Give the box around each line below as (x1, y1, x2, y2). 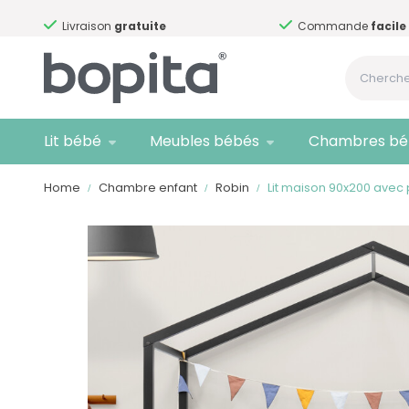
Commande (298, 18, 371, 34)
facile (371, 18, 406, 34)
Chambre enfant (99, 180, 197, 195)
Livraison (62, 18, 114, 34)
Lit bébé (44, 131, 101, 152)
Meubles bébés (150, 131, 260, 152)
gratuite (114, 18, 166, 34)
